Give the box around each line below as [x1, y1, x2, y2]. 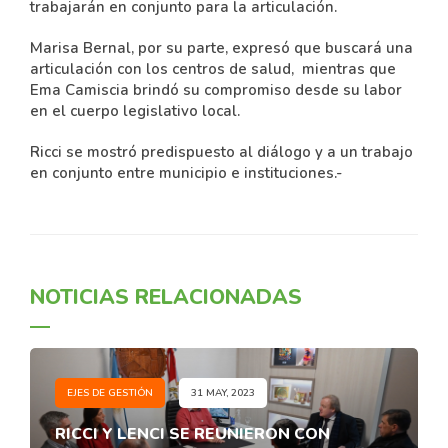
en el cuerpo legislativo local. [30, 101, 240, 121]
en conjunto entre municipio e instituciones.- [30, 163, 346, 183]
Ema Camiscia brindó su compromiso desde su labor [30, 80, 402, 100]
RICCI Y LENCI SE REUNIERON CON [55, 423, 330, 445]
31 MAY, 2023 [191, 386, 255, 400]
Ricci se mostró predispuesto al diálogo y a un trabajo [30, 142, 413, 162]
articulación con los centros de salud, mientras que [30, 59, 396, 79]
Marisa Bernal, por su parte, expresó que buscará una [30, 38, 413, 58]
